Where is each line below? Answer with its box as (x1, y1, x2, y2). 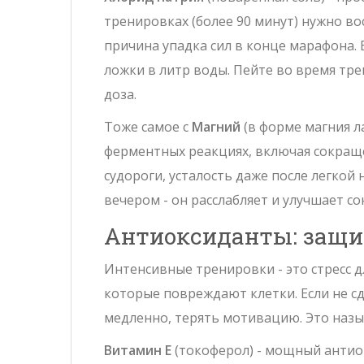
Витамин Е (104, 341, 171, 360)
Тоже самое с (104, 118, 192, 136)
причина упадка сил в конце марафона (104, 37, 354, 55)
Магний (192, 118, 240, 136)
